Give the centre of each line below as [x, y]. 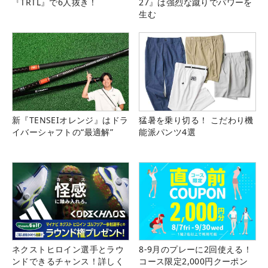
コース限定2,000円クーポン [194, 261]
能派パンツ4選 [167, 132]
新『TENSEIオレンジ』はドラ [70, 120]
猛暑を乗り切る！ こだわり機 [196, 120]
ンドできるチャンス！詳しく [68, 261]
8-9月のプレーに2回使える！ [196, 249]
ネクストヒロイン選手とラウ [68, 249]
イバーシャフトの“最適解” [63, 132]
